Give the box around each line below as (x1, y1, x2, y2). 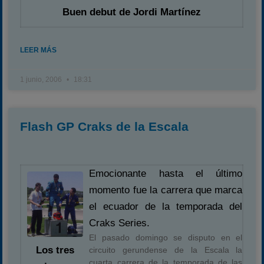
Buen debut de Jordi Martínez (62, 6, 202, 18)
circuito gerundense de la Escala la (89, 245, 243, 255)
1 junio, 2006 (20, 75, 64, 84)
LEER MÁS (20, 46, 57, 54)
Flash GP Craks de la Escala (20, 120, 189, 133)
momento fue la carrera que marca (89, 184, 243, 196)
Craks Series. (89, 217, 150, 229)
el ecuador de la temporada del (89, 201, 243, 212)
